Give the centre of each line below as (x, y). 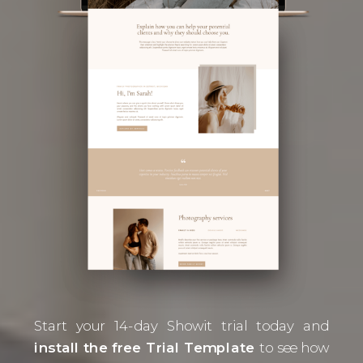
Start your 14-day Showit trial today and (181, 326)
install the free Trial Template (147, 348)
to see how (294, 348)
